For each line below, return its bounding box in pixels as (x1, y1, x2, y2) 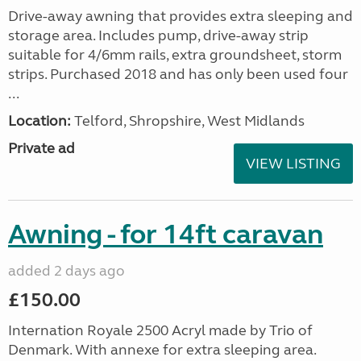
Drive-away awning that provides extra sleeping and (8, 7, 353, 25)
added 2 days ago (8, 262, 125, 280)
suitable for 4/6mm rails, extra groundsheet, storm (8, 46, 342, 64)
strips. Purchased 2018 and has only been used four (8, 65, 348, 83)
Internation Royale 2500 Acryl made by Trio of (8, 322, 313, 339)
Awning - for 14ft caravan (8, 218, 323, 251)
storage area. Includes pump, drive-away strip (8, 27, 309, 44)
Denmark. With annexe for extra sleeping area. (8, 341, 316, 359)
